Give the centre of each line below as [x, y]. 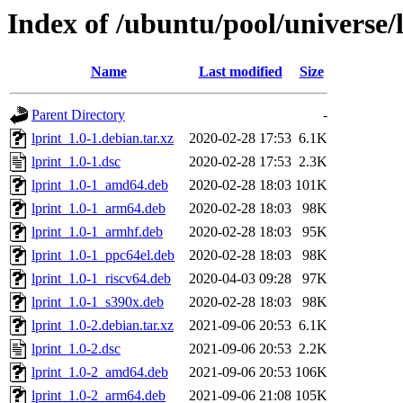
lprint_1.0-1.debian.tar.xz [103, 139]
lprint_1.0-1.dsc [76, 162]
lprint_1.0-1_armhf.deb [97, 232]
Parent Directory [78, 115]
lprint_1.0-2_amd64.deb [100, 372]
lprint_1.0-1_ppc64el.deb [103, 255]
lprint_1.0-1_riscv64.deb [101, 279]
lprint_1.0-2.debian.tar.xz [103, 326]
